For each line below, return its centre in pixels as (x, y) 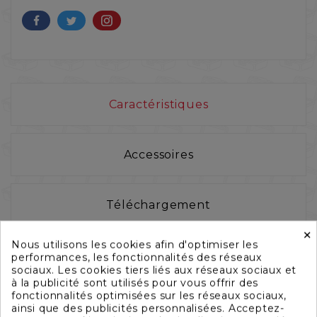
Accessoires (158, 154)
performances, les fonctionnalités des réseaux (137, 257)
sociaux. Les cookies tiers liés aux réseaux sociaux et (154, 270)
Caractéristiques (158, 104)
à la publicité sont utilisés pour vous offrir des (135, 283)
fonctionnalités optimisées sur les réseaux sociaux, (149, 295)
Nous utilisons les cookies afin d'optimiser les (135, 244)
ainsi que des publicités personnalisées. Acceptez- (148, 308)
